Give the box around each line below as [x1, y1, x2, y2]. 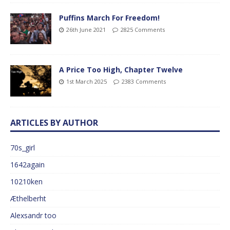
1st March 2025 [66, 78, 107, 86]
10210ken [10, 176, 43, 186]
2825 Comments [121, 26, 165, 34]
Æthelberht [10, 193, 46, 203]
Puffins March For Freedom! [59, 13, 160, 23]
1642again [10, 159, 45, 169]
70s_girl [10, 142, 35, 152]
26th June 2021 [66, 26, 106, 34]
